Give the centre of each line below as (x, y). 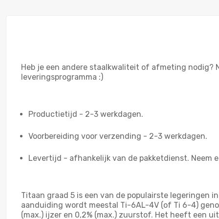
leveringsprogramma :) (62, 77)
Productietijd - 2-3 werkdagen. (86, 114)
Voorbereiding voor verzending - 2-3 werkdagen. (118, 136)
